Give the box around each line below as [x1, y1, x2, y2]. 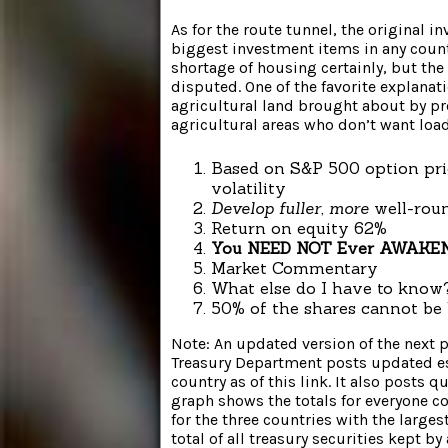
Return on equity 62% [211, 217, 387, 238]
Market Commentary [211, 257, 378, 278]
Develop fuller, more [211, 197, 369, 218]
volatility [211, 177, 286, 198]
